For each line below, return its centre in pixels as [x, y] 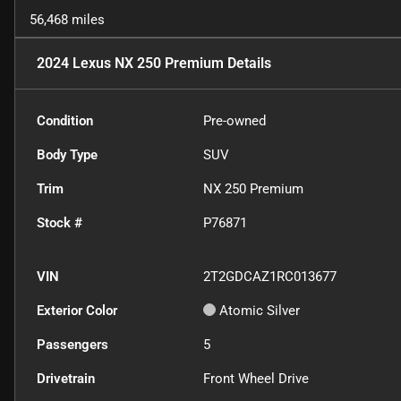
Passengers [73, 345]
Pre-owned [235, 121]
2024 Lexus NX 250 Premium [130, 64]
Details [247, 64]
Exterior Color [77, 311]
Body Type [67, 155]
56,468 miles [67, 20]
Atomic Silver [260, 311]
